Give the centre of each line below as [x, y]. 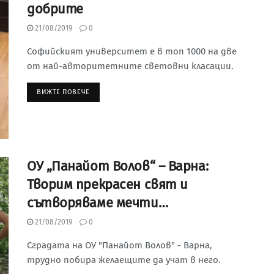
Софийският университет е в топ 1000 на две [132, 51]
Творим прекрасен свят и [107, 185]
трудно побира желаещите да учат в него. [124, 260]
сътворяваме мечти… [98, 203]
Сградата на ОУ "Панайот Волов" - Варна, [120, 246]
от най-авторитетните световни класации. [130, 66]
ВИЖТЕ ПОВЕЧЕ [63, 92]
